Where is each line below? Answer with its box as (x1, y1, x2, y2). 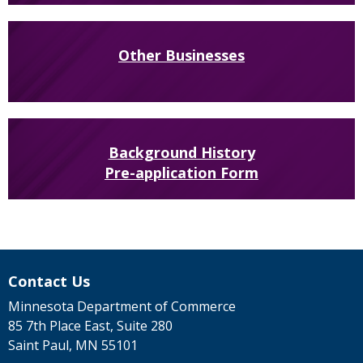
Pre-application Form (105, 163, 258, 183)
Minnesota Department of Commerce (8, 297, 236, 316)
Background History (108, 143, 255, 163)
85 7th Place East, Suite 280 (8, 317, 173, 335)
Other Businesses (118, 45, 245, 66)
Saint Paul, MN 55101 (8, 336, 138, 355)
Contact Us (8, 271, 90, 292)
